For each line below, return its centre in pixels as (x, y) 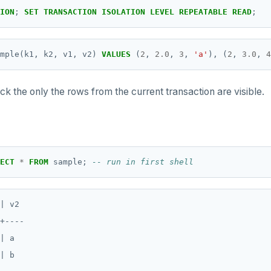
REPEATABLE (203, 12)
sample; (70, 162)
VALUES (116, 54)
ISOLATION (123, 12)
